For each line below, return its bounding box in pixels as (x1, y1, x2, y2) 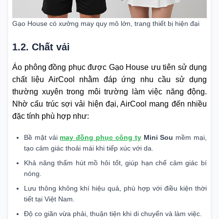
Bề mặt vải (24, 133, 60, 141)
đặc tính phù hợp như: (12, 112, 89, 121)
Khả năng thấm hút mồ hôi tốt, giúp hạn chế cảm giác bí (24, 158, 207, 167)
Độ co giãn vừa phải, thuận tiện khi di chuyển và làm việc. (24, 209, 202, 218)
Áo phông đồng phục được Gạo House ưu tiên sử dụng (12, 63, 207, 72)
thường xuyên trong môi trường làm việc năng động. (12, 88, 207, 96)
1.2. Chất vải (12, 42, 70, 53)
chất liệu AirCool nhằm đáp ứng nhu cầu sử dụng (12, 75, 207, 84)
